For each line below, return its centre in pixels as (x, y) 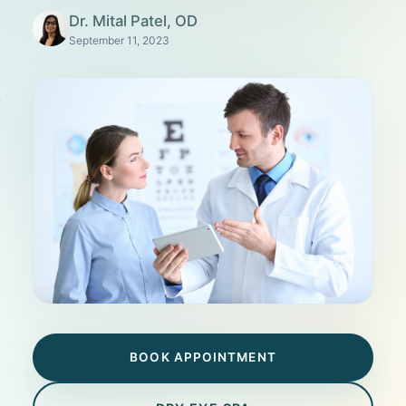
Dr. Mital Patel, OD (133, 21)
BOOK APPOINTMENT (203, 358)
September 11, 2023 (119, 40)
